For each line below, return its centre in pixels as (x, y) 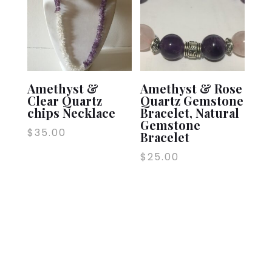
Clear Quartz (64, 100)
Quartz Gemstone (192, 100)
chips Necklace (71, 112)
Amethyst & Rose (192, 88)
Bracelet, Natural (190, 112)
